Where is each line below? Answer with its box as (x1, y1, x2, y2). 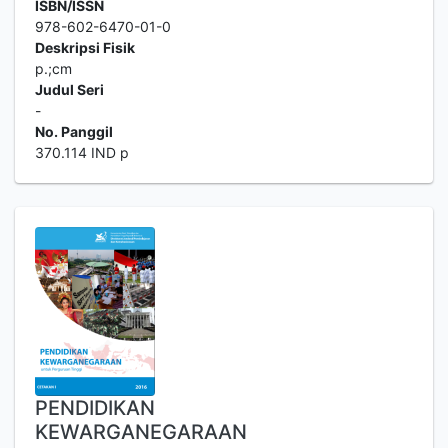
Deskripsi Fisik (35, 39, 135, 56)
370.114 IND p (35, 144, 129, 161)
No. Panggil (35, 123, 113, 140)
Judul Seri (35, 81, 104, 98)
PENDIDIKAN (35, 396, 155, 420)
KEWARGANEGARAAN (35, 420, 247, 444)
